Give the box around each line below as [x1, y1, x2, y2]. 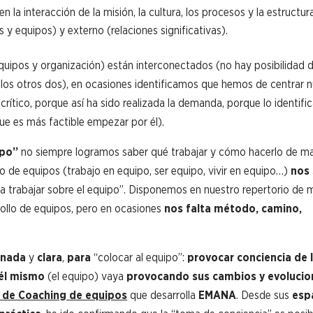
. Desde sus [236, 288, 293, 302]
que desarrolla [127, 288, 199, 302]
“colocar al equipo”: [91, 250, 188, 264]
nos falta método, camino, [164, 201, 303, 215]
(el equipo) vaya [45, 269, 127, 283]
